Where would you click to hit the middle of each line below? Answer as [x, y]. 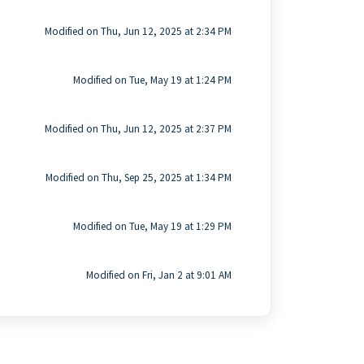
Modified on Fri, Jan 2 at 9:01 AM [158, 275]
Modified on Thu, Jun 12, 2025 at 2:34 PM [138, 31]
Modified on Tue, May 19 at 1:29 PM [152, 226]
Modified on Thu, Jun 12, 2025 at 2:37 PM [138, 129]
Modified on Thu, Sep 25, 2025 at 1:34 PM [138, 178]
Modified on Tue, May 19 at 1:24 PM [152, 80]
